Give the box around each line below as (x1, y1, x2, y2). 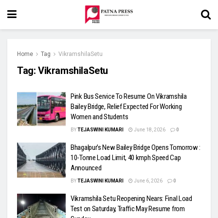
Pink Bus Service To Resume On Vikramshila (71, 92, 187, 101)
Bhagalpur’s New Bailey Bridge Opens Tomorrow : (71, 143, 201, 152)
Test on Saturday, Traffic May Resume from (71, 204, 185, 213)
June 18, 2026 (133, 127, 165, 132)
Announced (71, 163, 102, 172)
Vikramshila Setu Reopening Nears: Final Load (71, 194, 192, 203)
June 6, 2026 (133, 178, 163, 183)
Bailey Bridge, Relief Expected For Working (71, 102, 182, 111)
